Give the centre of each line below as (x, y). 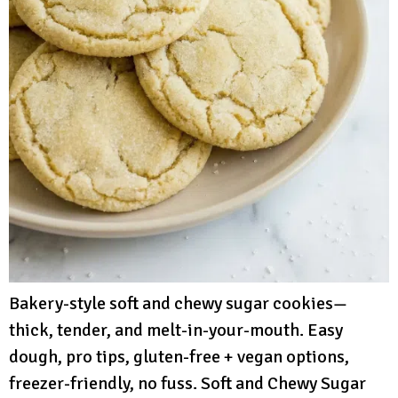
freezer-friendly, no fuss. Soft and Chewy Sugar (187, 384)
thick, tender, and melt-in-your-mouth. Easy (176, 330)
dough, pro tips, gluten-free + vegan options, (179, 357)
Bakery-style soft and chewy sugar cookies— (178, 304)
